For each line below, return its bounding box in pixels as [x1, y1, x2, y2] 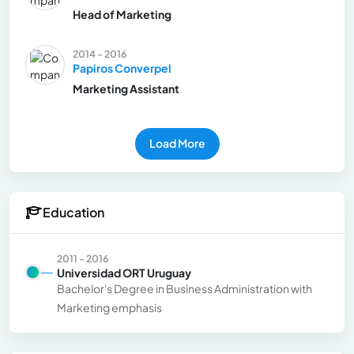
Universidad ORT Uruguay [57, 265, 191, 280]
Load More [149, 136, 205, 151]
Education [43, 204, 104, 221]
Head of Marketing [73, 6, 171, 21]
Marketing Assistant [73, 81, 179, 96]
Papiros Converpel [73, 60, 171, 75]
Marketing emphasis [57, 299, 162, 314]
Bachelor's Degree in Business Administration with [57, 281, 312, 296]
